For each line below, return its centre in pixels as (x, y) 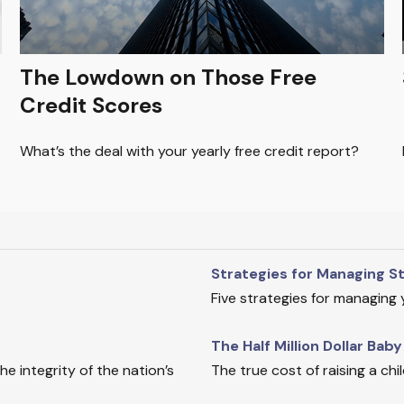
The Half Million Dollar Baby (307, 346)
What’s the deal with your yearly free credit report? (190, 151)
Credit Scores (92, 106)
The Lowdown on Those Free (169, 78)
